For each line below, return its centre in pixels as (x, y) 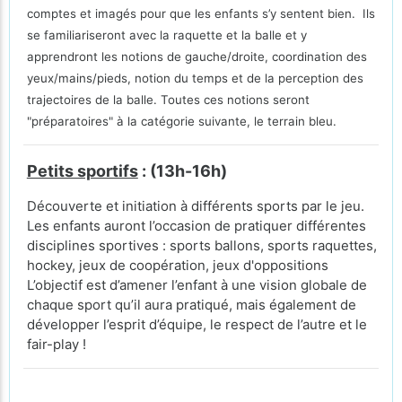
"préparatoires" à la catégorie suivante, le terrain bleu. (181, 121)
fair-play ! (58, 344)
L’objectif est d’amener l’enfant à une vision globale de (197, 284)
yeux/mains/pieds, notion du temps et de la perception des (195, 78)
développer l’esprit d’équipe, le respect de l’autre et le (197, 324)
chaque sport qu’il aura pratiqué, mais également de (191, 304)
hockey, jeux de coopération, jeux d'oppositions (179, 265)
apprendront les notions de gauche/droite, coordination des (197, 56)
